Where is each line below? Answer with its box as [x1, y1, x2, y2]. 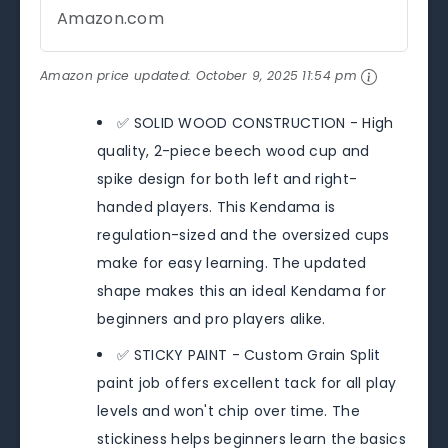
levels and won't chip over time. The [97, 401, 360, 422]
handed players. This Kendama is [97, 197, 336, 218]
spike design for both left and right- [97, 169, 358, 190]
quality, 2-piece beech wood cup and [97, 141, 370, 162]
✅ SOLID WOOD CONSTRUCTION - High [117, 113, 394, 134]
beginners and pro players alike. [97, 309, 326, 330]
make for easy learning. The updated [97, 253, 367, 274]
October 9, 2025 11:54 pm [195, 67, 357, 85]
